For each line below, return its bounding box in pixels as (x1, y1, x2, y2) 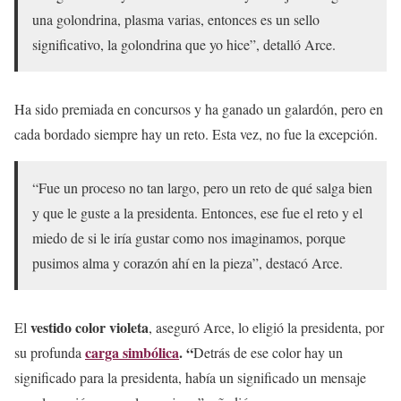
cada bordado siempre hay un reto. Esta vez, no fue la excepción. (14, 124, 378, 143)
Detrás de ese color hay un (193, 342, 343, 362)
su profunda (14, 342, 85, 362)
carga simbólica (85, 341, 179, 363)
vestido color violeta (30, 316, 149, 337)
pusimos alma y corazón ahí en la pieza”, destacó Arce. (32, 252, 347, 272)
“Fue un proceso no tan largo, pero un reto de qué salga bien (32, 177, 372, 197)
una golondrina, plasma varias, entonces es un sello (32, 9, 320, 29)
